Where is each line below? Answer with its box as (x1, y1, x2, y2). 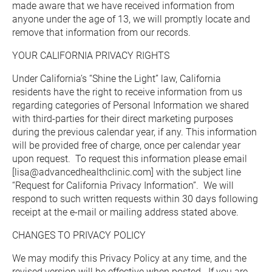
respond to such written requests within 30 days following (12, 193, 258, 205)
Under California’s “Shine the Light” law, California (12, 73, 221, 84)
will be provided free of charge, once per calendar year (12, 140, 240, 151)
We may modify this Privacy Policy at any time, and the (12, 253, 246, 264)
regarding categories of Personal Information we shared (12, 100, 249, 111)
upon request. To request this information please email (12, 153, 247, 165)
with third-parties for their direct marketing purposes (12, 113, 233, 124)
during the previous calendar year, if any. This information (12, 126, 257, 138)
